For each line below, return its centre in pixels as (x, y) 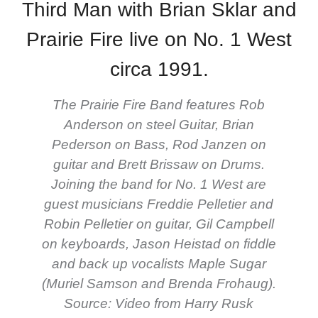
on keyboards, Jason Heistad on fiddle (159, 244)
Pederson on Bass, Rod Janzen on (159, 145)
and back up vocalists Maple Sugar (159, 264)
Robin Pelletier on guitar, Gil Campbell (159, 224)
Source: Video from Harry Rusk (159, 304)
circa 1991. (159, 70)
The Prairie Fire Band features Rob (159, 105)
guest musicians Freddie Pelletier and (159, 204)
